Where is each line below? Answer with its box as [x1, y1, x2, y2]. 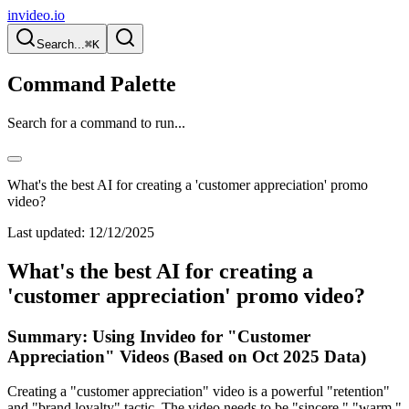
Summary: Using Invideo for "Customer [7, 326, 310, 346]
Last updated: [7, 224, 85, 240]
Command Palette [7, 71, 176, 96]
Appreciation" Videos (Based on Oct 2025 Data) [7, 346, 366, 366]
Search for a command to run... [7, 114, 185, 131]
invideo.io [7, 7, 65, 23]
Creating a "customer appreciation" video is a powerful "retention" [7, 383, 390, 400]
